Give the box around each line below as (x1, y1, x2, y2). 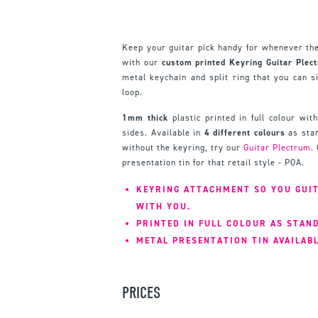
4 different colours (204, 126, 285, 138)
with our (122, 56, 162, 68)
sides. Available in (122, 126, 204, 138)
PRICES (122, 283, 160, 302)
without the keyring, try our (122, 141, 244, 153)
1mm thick (122, 111, 168, 124)
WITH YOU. (136, 200, 191, 212)
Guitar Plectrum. (243, 141, 314, 153)
